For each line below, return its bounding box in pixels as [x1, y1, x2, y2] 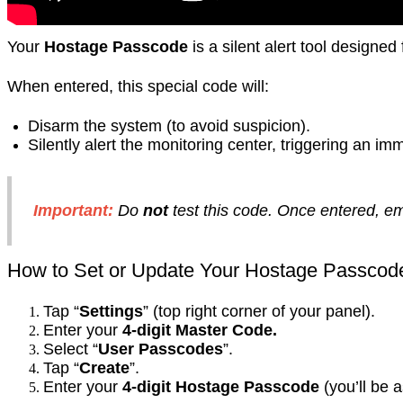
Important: [33, 201, 113, 219]
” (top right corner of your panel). [143, 301, 375, 320]
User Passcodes [98, 339, 223, 358]
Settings [79, 301, 143, 320]
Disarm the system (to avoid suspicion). [28, 117, 311, 136]
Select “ [43, 339, 98, 358]
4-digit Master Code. [118, 320, 277, 339]
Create [79, 358, 130, 377]
